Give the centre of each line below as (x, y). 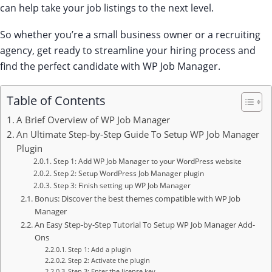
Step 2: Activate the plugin (109, 260)
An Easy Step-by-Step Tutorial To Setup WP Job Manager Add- (144, 224)
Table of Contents (56, 100)
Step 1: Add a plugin (100, 249)
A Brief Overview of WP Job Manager (93, 119)
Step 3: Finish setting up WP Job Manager (122, 185)
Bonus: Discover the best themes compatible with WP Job (137, 198)
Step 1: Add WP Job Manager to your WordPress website (147, 161)
